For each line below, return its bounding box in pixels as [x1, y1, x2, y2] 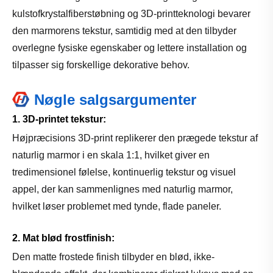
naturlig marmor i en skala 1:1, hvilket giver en [12, 149, 210, 160]
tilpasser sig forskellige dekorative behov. [12, 59, 190, 70]
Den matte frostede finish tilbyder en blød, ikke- [12, 251, 214, 262]
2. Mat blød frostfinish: [12, 232, 117, 243]
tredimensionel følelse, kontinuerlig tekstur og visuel [12, 166, 236, 177]
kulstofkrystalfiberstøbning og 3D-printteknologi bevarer [12, 8, 250, 19]
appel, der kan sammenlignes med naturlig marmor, [12, 183, 233, 194]
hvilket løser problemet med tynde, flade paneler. [12, 200, 221, 211]
